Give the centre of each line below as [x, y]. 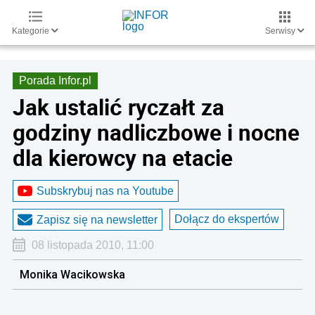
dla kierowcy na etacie [123, 157]
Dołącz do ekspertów [227, 219]
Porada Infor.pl [55, 81]
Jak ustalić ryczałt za [118, 107]
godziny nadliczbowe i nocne [156, 132]
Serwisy [281, 31]
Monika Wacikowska [72, 274]
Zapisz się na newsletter [97, 219]
